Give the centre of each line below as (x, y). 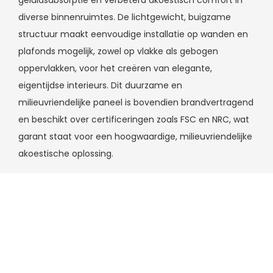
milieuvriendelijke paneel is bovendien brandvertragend (136, 103)
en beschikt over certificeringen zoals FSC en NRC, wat (134, 120)
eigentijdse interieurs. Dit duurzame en (100, 86)
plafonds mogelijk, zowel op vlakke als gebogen (118, 51)
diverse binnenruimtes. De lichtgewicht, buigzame (125, 17)
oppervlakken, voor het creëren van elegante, (115, 69)
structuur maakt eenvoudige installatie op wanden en (133, 34)
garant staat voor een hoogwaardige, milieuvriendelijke (135, 137)
